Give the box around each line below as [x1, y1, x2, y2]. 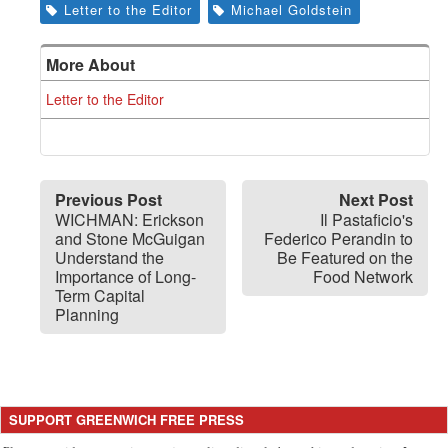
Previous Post [55, 187, 162, 211]
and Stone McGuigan [55, 226, 205, 250]
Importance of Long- [55, 264, 196, 288]
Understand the [55, 245, 164, 269]
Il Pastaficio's [320, 207, 413, 231]
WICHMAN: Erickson [55, 207, 204, 231]
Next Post [339, 187, 413, 211]
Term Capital [55, 283, 145, 307]
